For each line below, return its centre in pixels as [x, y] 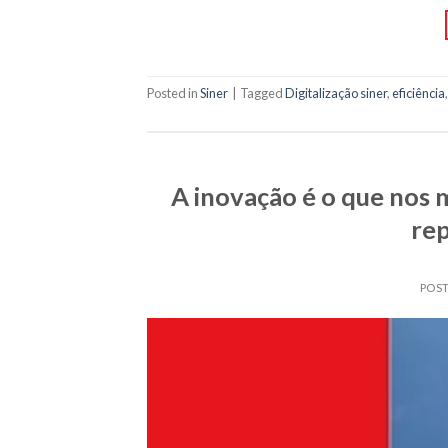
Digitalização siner [336, 93]
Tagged [262, 93]
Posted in [173, 93]
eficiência [418, 93]
